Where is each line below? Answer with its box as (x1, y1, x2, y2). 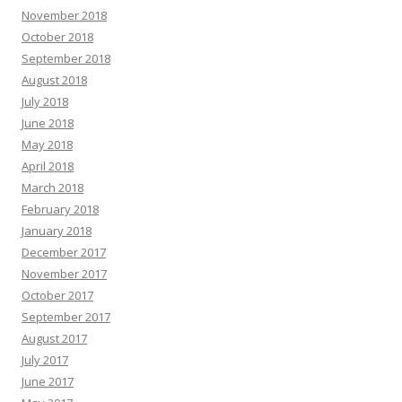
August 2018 (22, 72, 87, 88)
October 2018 (22, 29, 93, 45)
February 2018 (22, 201, 99, 217)
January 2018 (22, 223, 92, 239)
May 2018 (22, 136, 73, 153)
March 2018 (22, 179, 83, 196)
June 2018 (22, 115, 74, 131)
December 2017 (22, 244, 106, 260)
